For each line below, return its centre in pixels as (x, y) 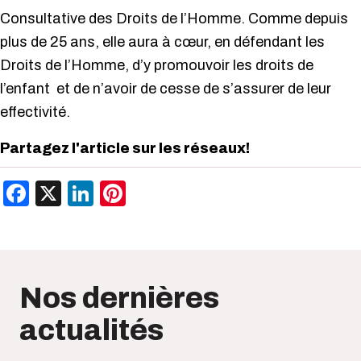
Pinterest (177, 193)
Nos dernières (119, 298)
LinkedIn (142, 193)
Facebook (85, 193)
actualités (91, 330)
